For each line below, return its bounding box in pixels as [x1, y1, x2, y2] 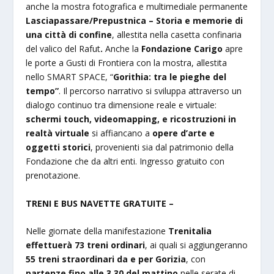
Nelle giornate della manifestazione [26, 225, 169, 237]
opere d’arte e [152, 127, 215, 139]
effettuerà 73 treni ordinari [26, 239, 146, 251]
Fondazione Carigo [141, 43, 223, 55]
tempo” [26, 85, 59, 97]
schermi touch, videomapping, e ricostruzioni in [26, 113, 237, 125]
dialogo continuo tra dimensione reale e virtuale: [26, 99, 217, 111]
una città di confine [26, 29, 113, 41]
